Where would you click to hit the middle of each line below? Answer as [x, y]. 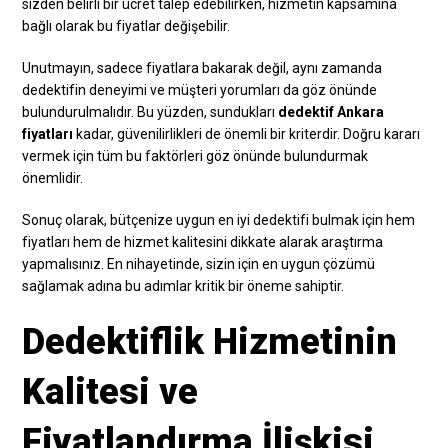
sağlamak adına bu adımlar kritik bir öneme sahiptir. [183, 285]
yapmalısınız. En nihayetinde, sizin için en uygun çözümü [199, 263]
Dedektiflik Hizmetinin [210, 341]
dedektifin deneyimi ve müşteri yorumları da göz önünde [200, 89]
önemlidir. [53, 177]
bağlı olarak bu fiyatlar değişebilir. [126, 25]
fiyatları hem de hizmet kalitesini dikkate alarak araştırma [203, 241]
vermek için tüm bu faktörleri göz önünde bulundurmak [195, 155]
